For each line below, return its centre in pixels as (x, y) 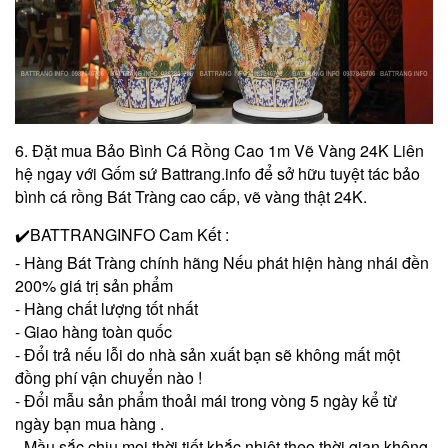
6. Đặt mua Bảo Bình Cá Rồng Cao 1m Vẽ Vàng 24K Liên (219, 150)
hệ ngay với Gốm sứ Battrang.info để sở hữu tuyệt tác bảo (217, 173)
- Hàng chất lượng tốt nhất (106, 308)
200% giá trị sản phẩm (94, 285)
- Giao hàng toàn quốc (93, 331)
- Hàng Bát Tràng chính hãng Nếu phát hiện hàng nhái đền (222, 262)
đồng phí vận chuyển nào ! (108, 377)
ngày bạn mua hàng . (89, 423)
